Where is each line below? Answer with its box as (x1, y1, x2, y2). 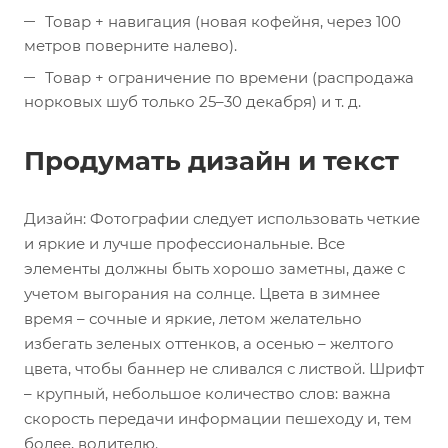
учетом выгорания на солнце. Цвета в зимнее (24, 284, 380, 303)
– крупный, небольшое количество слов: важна (24, 384, 391, 403)
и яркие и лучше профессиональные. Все (24, 234, 345, 253)
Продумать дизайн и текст (24, 145, 399, 177)
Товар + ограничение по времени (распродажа (45, 68, 414, 87)
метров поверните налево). (24, 36, 237, 55)
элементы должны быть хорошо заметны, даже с (24, 259, 405, 278)
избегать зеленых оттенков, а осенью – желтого (24, 334, 394, 353)
